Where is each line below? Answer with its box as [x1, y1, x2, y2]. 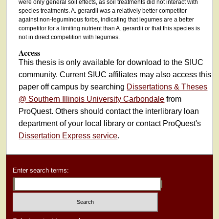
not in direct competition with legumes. [18, 33, 120, 41]
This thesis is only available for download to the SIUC [19, 58, 204, 67]
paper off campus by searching [19, 83, 127, 91]
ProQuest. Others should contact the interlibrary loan [19, 107, 199, 116]
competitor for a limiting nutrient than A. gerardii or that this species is [18, 24, 200, 32]
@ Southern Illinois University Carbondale [19, 95, 165, 104]
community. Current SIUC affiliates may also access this [19, 70, 212, 79]
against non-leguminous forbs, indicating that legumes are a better [18, 16, 194, 23]
